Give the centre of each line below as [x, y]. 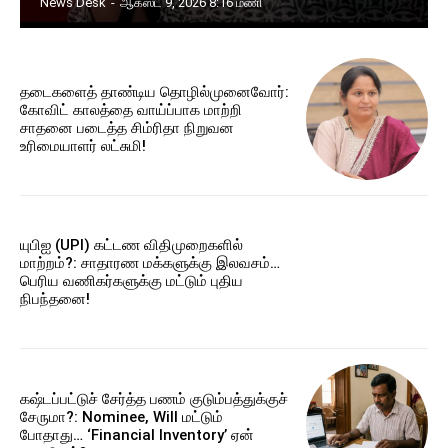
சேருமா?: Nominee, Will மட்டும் [121, 416]
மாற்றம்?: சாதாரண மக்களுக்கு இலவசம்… [150, 263]
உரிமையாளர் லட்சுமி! [83, 145]
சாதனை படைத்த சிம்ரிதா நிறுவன [127, 127]
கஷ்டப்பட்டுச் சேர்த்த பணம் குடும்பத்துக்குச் [154, 398]
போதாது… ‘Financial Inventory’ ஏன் [137, 434]
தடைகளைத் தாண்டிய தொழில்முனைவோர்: [154, 91]
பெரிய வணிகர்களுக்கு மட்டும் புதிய [131, 281]
